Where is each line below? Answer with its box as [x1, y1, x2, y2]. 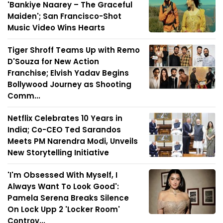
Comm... [7, 91, 40, 101]
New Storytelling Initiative [7, 147, 109, 158]
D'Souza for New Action [7, 56, 99, 67]
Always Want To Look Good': [7, 181, 119, 192]
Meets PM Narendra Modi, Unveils [7, 136, 138, 146]
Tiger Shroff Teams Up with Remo [7, 45, 140, 55]
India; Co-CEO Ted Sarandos [7, 124, 121, 135]
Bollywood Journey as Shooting [7, 79, 131, 90]
